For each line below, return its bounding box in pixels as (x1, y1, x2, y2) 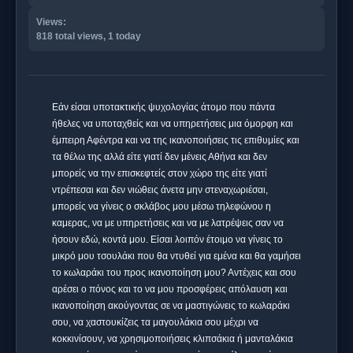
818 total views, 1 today (36, 31, 141, 43)
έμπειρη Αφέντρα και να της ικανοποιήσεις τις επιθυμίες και (52, 135, 299, 147)
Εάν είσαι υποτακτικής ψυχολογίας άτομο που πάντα (52, 102, 275, 113)
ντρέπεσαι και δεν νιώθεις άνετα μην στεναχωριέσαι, (52, 184, 268, 196)
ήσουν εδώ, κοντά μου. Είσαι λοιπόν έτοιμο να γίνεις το (52, 234, 283, 246)
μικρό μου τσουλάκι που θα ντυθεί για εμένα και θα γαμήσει (52, 251, 301, 262)
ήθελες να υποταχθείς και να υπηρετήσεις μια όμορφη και (52, 118, 293, 130)
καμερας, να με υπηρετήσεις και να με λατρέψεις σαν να (52, 217, 284, 229)
